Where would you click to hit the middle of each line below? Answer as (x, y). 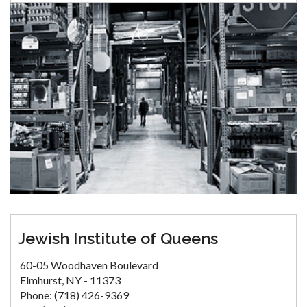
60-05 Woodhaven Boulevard (89, 265)
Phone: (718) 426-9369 (74, 295)
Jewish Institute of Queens (118, 238)
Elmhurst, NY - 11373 (70, 280)
